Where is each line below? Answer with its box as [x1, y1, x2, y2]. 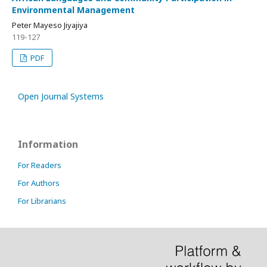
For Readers [18, 160, 61, 170]
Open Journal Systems [18, 91, 104, 102]
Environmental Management [12, 4, 135, 15]
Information [18, 138, 78, 151]
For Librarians [18, 195, 66, 206]
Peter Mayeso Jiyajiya [12, 20, 88, 30]
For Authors [18, 178, 60, 188]
